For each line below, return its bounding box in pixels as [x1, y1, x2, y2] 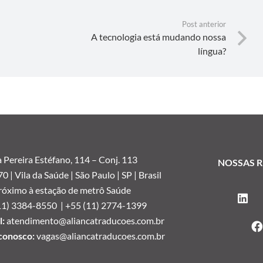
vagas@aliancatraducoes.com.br [36, 230, 165, 241]
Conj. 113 [99, 153, 138, 165]
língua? [197, 45, 226, 56]
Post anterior [181, 19, 226, 29]
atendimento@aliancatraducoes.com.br [6, 214, 164, 226]
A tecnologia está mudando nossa [90, 31, 226, 42]
